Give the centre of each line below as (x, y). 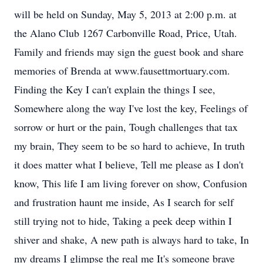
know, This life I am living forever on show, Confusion (131, 183)
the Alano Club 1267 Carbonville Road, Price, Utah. (126, 33)
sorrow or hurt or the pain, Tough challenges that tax (126, 127)
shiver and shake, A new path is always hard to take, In (131, 240)
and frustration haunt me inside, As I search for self (124, 202)
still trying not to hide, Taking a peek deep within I (123, 221)
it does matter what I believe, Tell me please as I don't (129, 164)
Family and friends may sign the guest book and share (129, 52)
